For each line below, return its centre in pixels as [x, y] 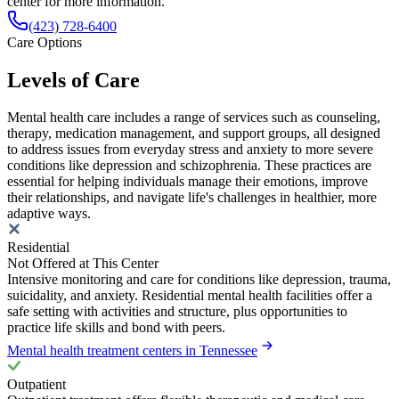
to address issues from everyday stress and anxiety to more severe [190, 150]
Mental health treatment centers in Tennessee [132, 351]
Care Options [45, 42]
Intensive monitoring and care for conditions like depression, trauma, [199, 280]
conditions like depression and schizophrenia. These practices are [189, 166]
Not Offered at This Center [83, 264]
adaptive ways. [49, 214]
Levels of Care [73, 80]
